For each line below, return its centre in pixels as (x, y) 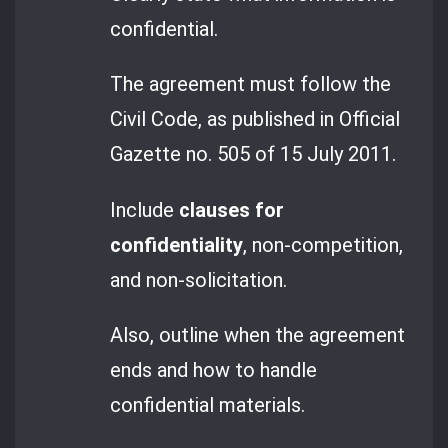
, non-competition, (323, 244)
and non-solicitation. (199, 279)
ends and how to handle (214, 369)
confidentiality (177, 244)
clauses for (232, 209)
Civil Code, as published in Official (255, 119)
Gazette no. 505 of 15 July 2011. (253, 154)
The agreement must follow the (251, 84)
